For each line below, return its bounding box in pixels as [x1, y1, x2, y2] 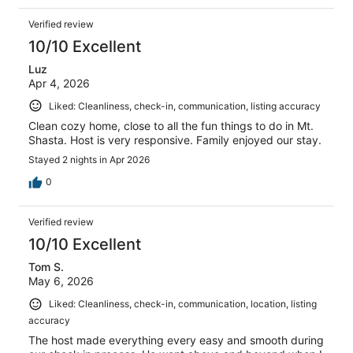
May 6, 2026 [28, 274, 94, 288]
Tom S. [28, 260, 64, 274]
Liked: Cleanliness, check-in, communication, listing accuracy [49, 99, 321, 112]
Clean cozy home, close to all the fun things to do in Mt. [28, 119, 314, 133]
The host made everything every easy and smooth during [28, 333, 324, 347]
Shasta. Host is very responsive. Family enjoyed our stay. [28, 133, 321, 147]
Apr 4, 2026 [28, 76, 90, 90]
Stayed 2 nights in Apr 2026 [28, 154, 150, 166]
